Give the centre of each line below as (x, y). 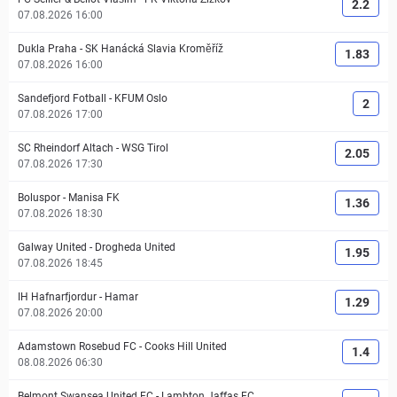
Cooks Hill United (186, 346)
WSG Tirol (145, 148)
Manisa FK (94, 198)
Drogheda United (135, 247)
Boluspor (39, 198)
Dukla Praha (47, 49)
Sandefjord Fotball (62, 98)
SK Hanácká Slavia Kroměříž (154, 49)
